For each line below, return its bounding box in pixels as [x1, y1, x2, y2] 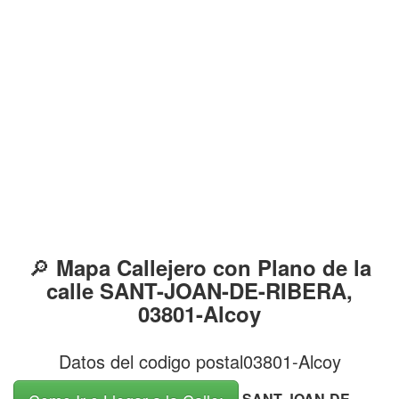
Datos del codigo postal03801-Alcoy [58, 347, 341, 374]
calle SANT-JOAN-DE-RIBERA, [46, 274, 353, 305]
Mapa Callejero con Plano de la [55, 251, 371, 282]
